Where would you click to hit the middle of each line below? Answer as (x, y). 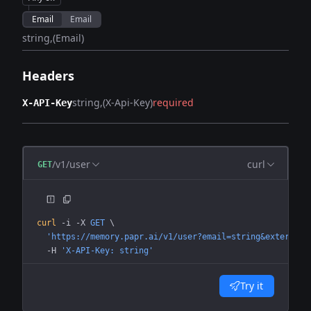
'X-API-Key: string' (105, 251)
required (173, 102)
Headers (48, 76)
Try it (252, 286)
